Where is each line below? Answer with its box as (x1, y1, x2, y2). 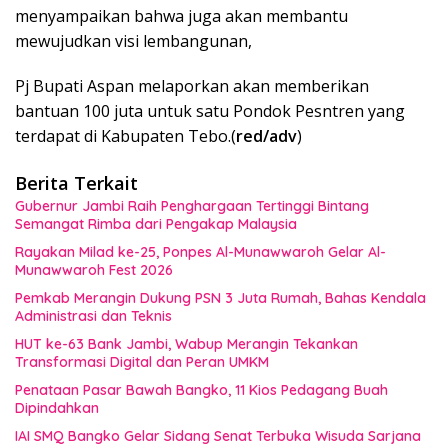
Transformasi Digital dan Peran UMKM (15, 353, 269, 372)
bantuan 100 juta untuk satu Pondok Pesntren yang (15, 100, 405, 123)
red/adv (236, 125, 297, 148)
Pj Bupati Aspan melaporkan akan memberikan (15, 75, 369, 98)
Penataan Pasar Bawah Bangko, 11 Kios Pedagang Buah (15, 381, 388, 400)
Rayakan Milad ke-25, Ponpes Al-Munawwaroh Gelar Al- (15, 243, 386, 262)
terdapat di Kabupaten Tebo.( (15, 125, 236, 148)
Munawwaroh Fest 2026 (15, 261, 173, 280)
